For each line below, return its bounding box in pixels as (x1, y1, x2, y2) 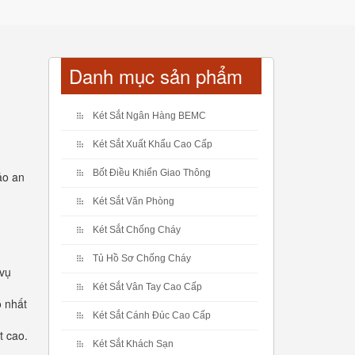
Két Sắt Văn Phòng (93, 196, 174, 207)
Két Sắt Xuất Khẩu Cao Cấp (93, 139, 212, 150)
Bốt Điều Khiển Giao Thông (93, 167, 211, 178)
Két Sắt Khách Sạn (93, 338, 174, 349)
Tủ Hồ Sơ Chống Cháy (93, 253, 191, 264)
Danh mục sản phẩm (69, 62, 242, 90)
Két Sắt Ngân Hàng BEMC (93, 110, 206, 121)
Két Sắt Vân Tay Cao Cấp (93, 281, 202, 292)
